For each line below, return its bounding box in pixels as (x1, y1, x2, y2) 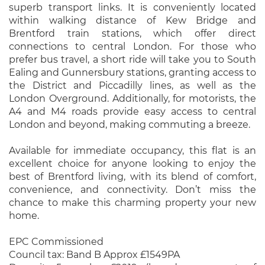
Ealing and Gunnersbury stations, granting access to (9, 67, 256, 78)
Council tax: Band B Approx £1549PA (9, 249, 180, 260)
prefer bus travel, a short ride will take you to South (9, 54, 256, 65)
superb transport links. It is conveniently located (9, 2, 256, 13)
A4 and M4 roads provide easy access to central (9, 106, 256, 117)
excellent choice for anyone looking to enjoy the (9, 158, 256, 169)
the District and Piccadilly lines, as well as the (9, 80, 256, 91)
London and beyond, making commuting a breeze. (9, 119, 250, 130)
